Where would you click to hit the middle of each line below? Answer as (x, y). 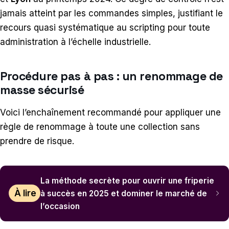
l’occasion (60, 206)
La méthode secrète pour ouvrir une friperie (128, 180)
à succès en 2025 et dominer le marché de (124, 193)
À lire (25, 193)
